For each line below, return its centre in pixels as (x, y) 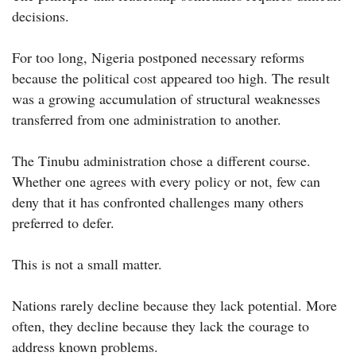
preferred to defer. (63, 223)
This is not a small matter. (87, 264)
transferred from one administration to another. (147, 120)
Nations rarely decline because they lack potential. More (174, 306)
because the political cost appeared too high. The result (171, 78)
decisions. (41, 16)
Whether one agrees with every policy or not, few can (166, 182)
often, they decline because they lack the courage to (161, 326)
